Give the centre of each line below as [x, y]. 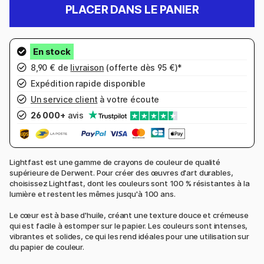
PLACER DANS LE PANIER [132, 10]
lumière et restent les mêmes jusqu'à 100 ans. [93, 194]
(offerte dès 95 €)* [143, 67]
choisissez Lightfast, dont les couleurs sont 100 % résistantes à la [130, 184]
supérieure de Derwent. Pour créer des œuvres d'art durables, [121, 173]
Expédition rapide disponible [87, 83]
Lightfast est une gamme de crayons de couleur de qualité [115, 162]
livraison [87, 67]
